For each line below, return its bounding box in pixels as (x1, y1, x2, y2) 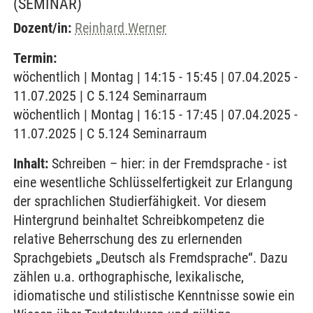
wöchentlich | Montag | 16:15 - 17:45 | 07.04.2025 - (13, 106, 298, 123)
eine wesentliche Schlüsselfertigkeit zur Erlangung (13, 174, 293, 191)
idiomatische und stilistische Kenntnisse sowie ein (13, 287, 295, 304)
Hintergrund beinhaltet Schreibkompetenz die (13, 212, 264, 228)
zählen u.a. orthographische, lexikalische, (13, 268, 244, 285)
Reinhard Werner (75, 20, 166, 36)
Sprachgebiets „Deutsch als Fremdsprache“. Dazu (13, 249, 288, 266)
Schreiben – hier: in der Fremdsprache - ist (48, 155, 287, 172)
